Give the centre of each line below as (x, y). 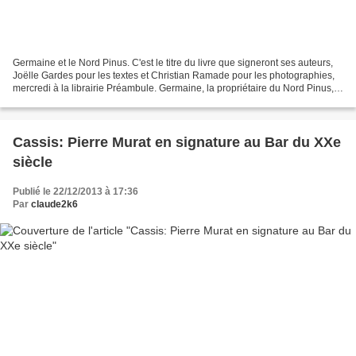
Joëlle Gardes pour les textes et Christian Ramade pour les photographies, (174, 75)
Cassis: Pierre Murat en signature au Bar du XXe (177, 142)
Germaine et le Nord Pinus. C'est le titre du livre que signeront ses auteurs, (173, 62)
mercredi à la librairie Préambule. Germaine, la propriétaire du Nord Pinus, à (177, 88)
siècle (33, 162)
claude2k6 (54, 204)
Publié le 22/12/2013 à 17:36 (75, 191)
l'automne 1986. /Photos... (68, 101)
